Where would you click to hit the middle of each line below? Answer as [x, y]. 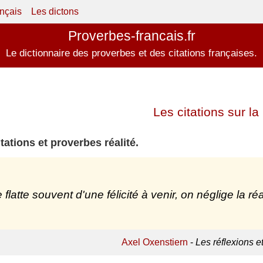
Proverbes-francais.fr [131, 36]
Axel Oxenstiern [154, 242]
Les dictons [55, 11]
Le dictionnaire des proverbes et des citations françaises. [131, 53]
